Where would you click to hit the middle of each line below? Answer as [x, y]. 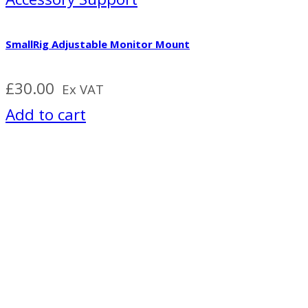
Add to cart [46, 114]
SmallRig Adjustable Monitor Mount [98, 44]
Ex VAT [83, 89]
